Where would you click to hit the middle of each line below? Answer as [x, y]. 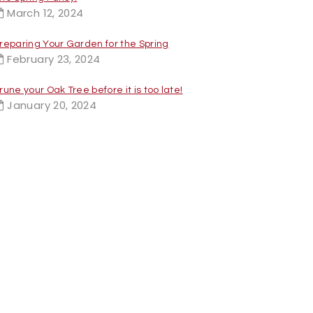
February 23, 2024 [54, 59]
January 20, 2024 [52, 105]
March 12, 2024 [45, 13]
